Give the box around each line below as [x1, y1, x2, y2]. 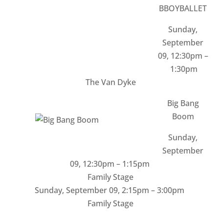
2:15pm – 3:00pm [122, 185, 184, 196]
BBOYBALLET [159, 3, 207, 14]
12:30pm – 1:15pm [82, 158, 150, 169]
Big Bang [167, 98, 199, 109]
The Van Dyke [83, 77, 136, 88]
